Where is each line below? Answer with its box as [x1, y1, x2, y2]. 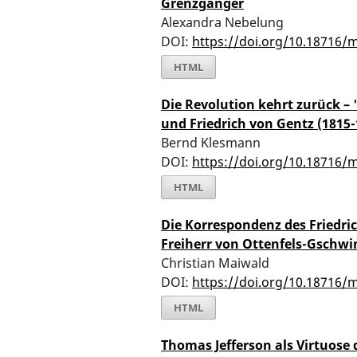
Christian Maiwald [161, 253, 269, 272]
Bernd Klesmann [161, 133, 261, 151]
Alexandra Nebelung [161, 13, 284, 31]
